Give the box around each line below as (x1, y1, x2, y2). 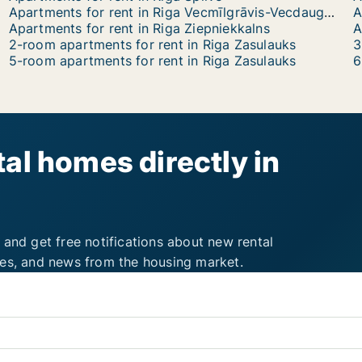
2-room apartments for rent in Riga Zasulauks (8, 36, 297, 53)
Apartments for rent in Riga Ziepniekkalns (8, 20, 270, 36)
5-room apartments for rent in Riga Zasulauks (8, 53, 297, 69)
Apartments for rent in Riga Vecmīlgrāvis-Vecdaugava (324, 4, 335, 20)
